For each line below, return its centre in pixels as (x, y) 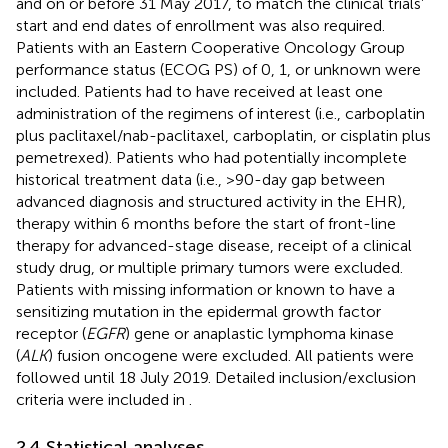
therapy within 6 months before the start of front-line (206, 223)
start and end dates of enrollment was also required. (200, 25)
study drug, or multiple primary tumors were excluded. (209, 267)
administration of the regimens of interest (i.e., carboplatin (220, 113)
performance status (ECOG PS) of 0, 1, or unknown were (218, 69)
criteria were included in (102, 399)
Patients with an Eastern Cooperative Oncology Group (210, 47)
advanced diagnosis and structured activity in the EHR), (211, 201)
